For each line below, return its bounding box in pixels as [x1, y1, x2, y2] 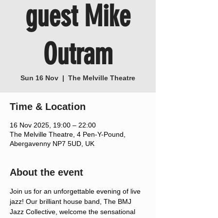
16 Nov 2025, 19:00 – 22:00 [10, 121, 96, 129]
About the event [10, 167, 83, 178]
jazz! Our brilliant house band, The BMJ [10, 198, 133, 205]
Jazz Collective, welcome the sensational [10, 208, 137, 216]
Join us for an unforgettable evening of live [10, 187, 143, 195]
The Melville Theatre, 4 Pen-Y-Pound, [10, 130, 126, 138]
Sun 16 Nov [20, 74, 58, 82]
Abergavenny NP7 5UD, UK [10, 140, 94, 147]
